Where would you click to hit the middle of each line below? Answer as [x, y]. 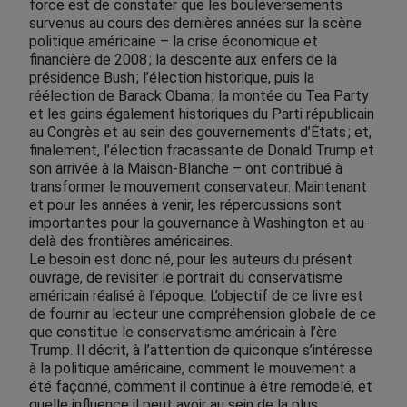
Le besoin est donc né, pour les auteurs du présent [191, 260]
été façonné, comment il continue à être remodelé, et [201, 387]
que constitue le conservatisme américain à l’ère [183, 333]
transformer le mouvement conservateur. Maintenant [198, 187]
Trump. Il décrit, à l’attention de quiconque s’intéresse [201, 351]
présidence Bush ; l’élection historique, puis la [172, 78]
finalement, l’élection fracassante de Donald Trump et [202, 151]
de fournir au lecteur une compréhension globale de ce [203, 314]
